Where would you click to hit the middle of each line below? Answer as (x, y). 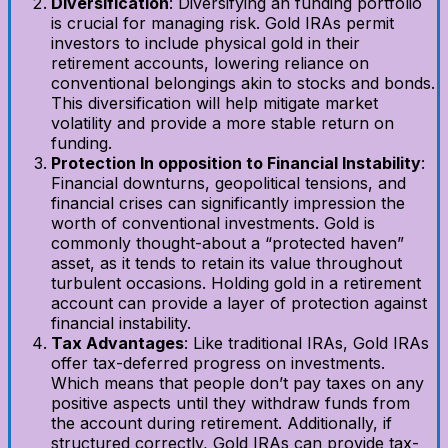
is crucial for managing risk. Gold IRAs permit (222, 23)
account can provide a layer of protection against (239, 303)
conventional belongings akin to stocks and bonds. (243, 83)
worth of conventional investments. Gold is (213, 223)
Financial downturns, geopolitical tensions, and (228, 183)
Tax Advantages (117, 343)
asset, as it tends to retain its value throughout (226, 263)
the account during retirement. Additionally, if (221, 423)
